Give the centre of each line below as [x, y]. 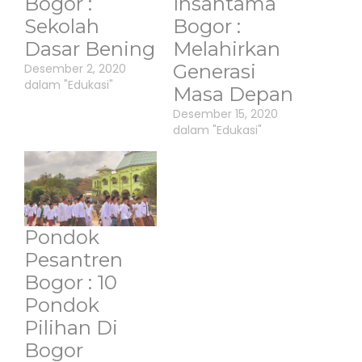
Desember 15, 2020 [225, 114]
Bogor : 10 [71, 283]
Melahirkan [227, 48]
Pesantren [74, 260]
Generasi [215, 71]
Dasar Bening [90, 48]
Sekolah [62, 26]
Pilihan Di [71, 328]
